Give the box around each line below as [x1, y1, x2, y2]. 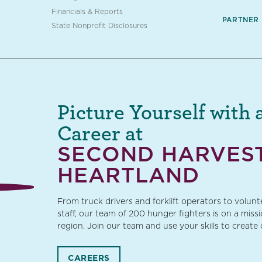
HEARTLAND [57, 161, 200, 188]
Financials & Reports [51, 7, 123, 16]
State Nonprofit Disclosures [51, 21, 147, 30]
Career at [57, 119, 144, 146]
